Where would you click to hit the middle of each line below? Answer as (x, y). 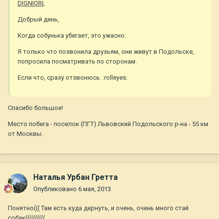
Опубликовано (56, 189)
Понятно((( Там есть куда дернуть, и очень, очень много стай (98, 208)
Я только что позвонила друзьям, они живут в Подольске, (106, 52)
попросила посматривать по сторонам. (77, 62)
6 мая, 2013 (95, 189)
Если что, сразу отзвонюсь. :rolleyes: (73, 78)
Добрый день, (38, 20)
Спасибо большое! (35, 108)
